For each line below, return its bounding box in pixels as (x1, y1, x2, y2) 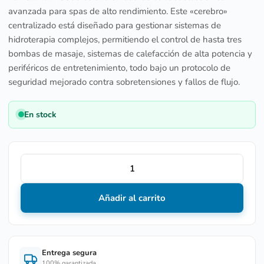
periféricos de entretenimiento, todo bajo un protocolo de (8, 61, 230, 74)
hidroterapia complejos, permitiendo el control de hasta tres (8, 33, 242, 45)
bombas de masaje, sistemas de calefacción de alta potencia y (8, 47, 252, 60)
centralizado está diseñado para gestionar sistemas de (8, 19, 221, 31)
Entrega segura (42, 247, 97, 259)
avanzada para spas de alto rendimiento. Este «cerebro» (8, 5, 227, 17)
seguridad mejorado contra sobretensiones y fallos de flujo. (8, 75, 240, 88)
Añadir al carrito (98, 192, 166, 204)
